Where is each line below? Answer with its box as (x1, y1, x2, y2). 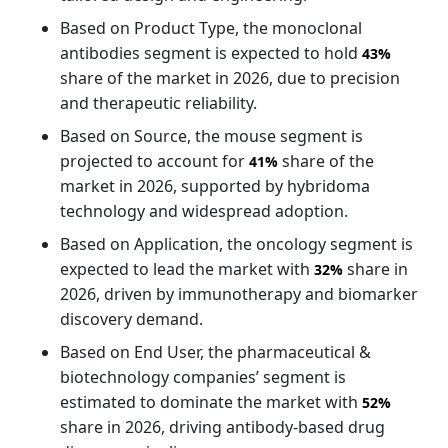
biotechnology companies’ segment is (60, 365, 346, 388)
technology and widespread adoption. (60, 199, 348, 222)
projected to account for (60, 149, 249, 172)
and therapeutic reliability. (60, 91, 257, 114)
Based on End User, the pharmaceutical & (60, 340, 371, 363)
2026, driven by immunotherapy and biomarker (60, 282, 418, 305)
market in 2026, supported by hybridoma (60, 174, 370, 197)
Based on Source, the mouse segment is (60, 124, 363, 147)
